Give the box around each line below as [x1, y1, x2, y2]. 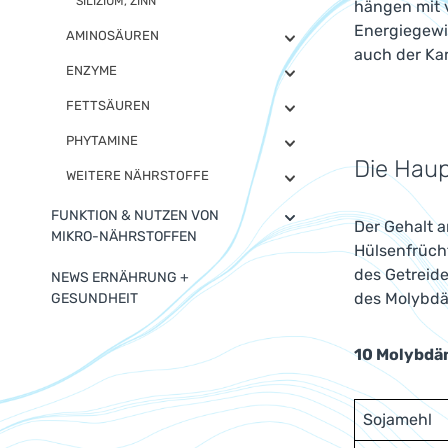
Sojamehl [363, 410, 432, 429]
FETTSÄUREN [66, 98, 150, 113]
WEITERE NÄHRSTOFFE [66, 168, 209, 183]
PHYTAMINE [66, 133, 138, 148]
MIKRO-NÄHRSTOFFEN [51, 228, 197, 245]
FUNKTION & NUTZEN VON [51, 207, 219, 224]
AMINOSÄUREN [66, 28, 159, 43]
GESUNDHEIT [51, 290, 138, 307]
